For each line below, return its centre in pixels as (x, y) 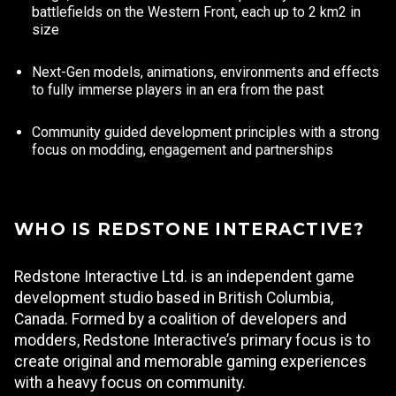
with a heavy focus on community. (130, 383)
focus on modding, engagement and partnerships (183, 150)
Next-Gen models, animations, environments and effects (206, 72)
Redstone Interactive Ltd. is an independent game (184, 277)
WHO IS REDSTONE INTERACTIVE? (189, 229)
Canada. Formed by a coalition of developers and (180, 319)
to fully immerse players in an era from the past (178, 90)
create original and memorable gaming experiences (190, 362)
